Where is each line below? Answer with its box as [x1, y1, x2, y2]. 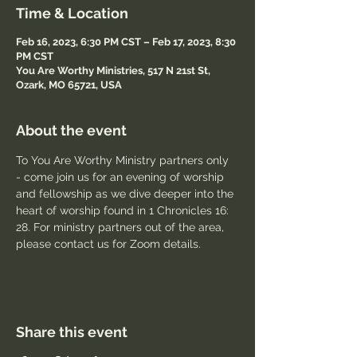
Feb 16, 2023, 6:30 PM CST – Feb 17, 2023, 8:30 [16, 36, 236, 48]
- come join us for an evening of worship [16, 171, 227, 183]
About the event [16, 122, 127, 139]
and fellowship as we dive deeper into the [16, 187, 237, 200]
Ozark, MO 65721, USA [16, 79, 122, 91]
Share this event [16, 324, 127, 340]
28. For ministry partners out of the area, [16, 221, 227, 233]
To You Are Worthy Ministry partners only [16, 154, 232, 167]
